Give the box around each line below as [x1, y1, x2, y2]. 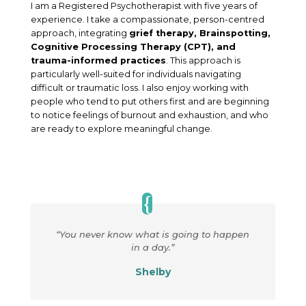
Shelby [135, 265, 171, 278]
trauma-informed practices [30, 55, 166, 66]
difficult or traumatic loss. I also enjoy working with [30, 82, 249, 93]
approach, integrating [30, 27, 129, 38]
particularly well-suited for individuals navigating [30, 68, 241, 79]
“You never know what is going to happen [56, 228, 250, 240]
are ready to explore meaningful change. [30, 123, 212, 134]
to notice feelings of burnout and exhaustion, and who [30, 109, 268, 120]
